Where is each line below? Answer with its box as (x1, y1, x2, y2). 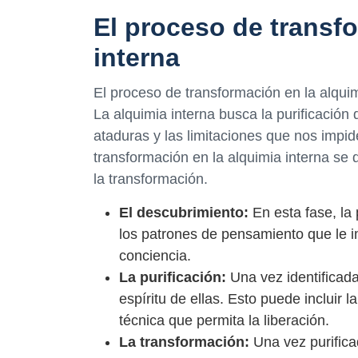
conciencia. (119, 247, 191, 264)
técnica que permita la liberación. (119, 312, 329, 328)
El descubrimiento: (119, 204, 249, 221)
